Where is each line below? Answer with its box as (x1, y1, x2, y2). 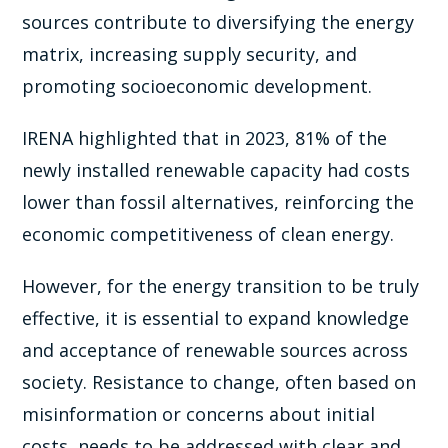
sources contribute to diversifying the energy (22, 9, 415, 34)
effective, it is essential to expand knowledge (22, 305, 410, 330)
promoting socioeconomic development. (22, 73, 373, 98)
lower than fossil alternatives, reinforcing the (22, 189, 415, 214)
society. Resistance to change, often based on (22, 369, 417, 394)
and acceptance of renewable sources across (22, 337, 409, 362)
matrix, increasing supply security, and (22, 41, 358, 66)
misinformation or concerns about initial (22, 401, 376, 426)
